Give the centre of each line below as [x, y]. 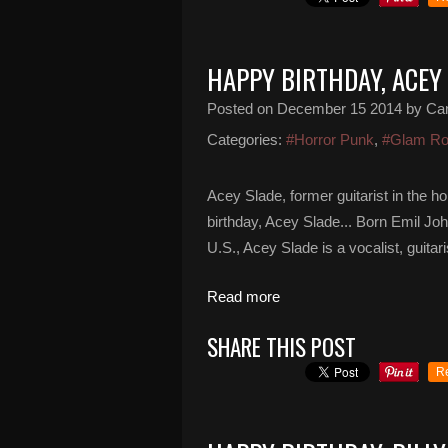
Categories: [244, 139]
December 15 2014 [339, 108]
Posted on [242, 108]
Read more [243, 296]
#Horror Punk [330, 139]
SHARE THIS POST [281, 347]
